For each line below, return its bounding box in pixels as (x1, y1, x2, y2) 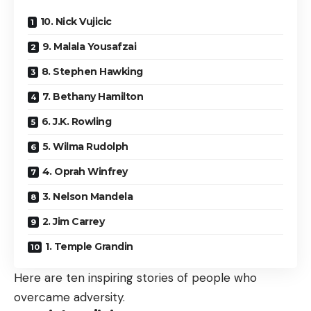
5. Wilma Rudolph (42, 140, 128, 153)
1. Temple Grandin (45, 240, 133, 253)
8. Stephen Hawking (41, 65, 143, 78)
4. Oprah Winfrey (42, 165, 128, 178)
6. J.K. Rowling (41, 115, 111, 128)
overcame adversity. (14, 289, 125, 305)
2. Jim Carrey (42, 215, 104, 228)
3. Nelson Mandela (42, 190, 133, 203)
